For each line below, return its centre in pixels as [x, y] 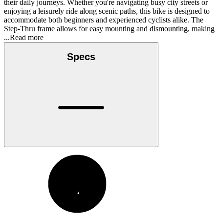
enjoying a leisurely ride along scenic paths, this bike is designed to [107, 11]
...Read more [24, 37]
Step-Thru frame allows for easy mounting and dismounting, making [109, 28]
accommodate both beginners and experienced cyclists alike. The [104, 20]
